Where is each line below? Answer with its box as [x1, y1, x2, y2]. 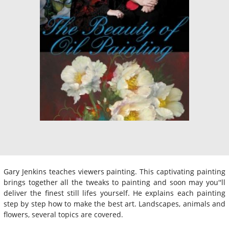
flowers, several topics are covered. [4, 209, 123, 219]
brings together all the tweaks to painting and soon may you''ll [4, 177, 225, 187]
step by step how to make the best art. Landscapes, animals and [4, 198, 225, 209]
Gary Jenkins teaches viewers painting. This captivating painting [4, 166, 225, 176]
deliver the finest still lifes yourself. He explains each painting [4, 188, 225, 198]
